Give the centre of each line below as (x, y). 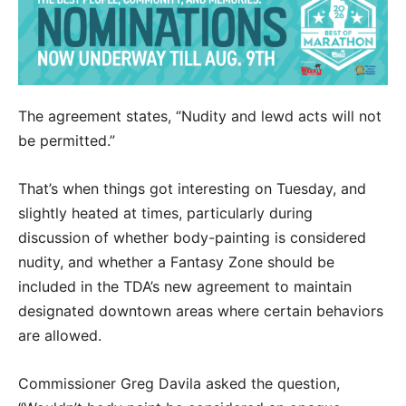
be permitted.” (67, 141)
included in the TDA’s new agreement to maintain (185, 287)
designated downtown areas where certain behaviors (201, 311)
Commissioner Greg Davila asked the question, (179, 384)
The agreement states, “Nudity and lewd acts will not (200, 116)
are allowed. (60, 336)
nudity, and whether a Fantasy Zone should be (176, 262)
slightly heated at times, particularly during (165, 213)
